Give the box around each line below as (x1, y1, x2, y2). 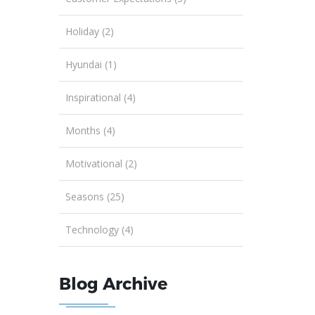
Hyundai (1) (65, 57, 117, 71)
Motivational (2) (65, 156, 137, 170)
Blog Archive (58, 272, 167, 293)
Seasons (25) (65, 189, 124, 203)
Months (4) (65, 123, 115, 137)
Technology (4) (65, 222, 134, 236)
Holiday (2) (65, 24, 114, 38)
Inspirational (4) (65, 90, 136, 104)
